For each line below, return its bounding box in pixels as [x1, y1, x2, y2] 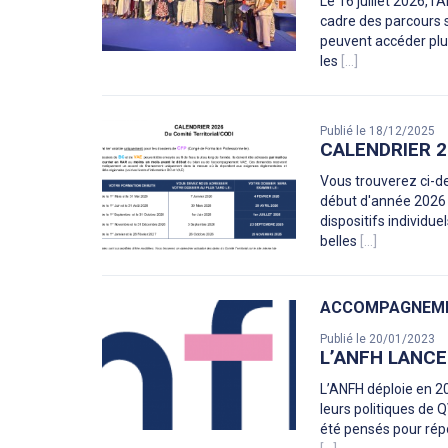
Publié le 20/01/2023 [320, 332, 436, 347]
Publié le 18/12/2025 [320, 124, 436, 139]
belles [320, 233, 361, 250]
